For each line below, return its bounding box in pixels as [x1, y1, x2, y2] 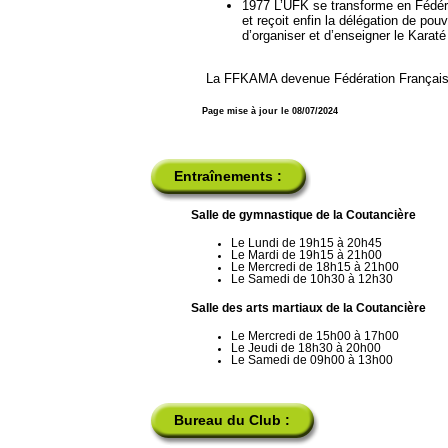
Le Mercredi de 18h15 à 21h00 [231, 260, 400, 273]
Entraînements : [170, 168, 286, 185]
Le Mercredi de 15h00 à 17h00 [231, 329, 400, 342]
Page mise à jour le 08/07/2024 [202, 106, 339, 117]
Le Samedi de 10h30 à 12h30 [231, 272, 394, 285]
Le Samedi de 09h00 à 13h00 [231, 353, 394, 366]
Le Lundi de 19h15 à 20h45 [231, 236, 383, 249]
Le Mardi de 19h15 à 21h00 [231, 248, 383, 261]
